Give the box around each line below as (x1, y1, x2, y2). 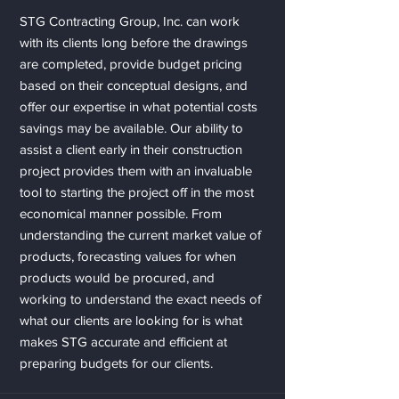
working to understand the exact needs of (20, 291, 261, 306)
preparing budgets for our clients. (20, 355, 213, 370)
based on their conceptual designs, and (20, 77, 248, 93)
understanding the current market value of (20, 227, 261, 242)
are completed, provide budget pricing (20, 56, 242, 71)
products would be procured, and (20, 270, 215, 285)
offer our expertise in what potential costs (20, 99, 257, 114)
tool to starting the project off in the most (20, 184, 254, 199)
